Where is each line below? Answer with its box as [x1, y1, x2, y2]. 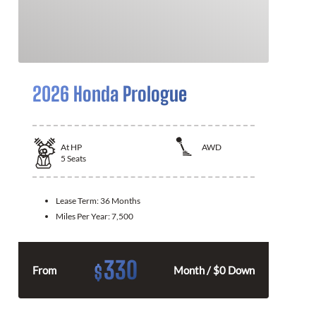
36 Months [100, 195, 140, 206]
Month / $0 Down [174, 263, 255, 276]
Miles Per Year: [56, 210, 111, 221]
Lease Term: [56, 195, 100, 206]
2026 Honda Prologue [32, 82, 187, 106]
